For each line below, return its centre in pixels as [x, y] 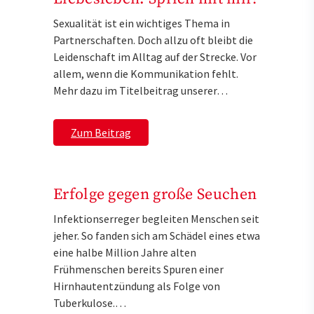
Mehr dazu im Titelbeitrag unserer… [141, 90]
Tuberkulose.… [90, 302]
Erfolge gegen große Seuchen [155, 194]
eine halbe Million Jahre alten [125, 252]
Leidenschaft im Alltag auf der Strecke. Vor [155, 56]
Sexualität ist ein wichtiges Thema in [142, 23]
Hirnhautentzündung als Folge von [137, 286]
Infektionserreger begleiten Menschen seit [156, 218]
